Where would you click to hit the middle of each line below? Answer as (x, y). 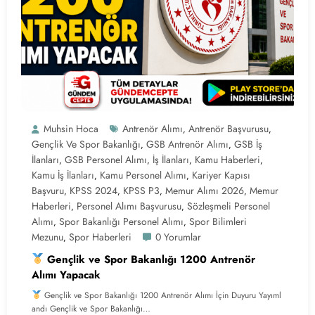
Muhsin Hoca (71, 128)
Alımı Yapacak (66, 275)
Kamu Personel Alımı (143, 175)
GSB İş (248, 144)
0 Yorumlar (178, 237)
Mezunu (47, 237)
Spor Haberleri (100, 237)
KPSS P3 (141, 190)
